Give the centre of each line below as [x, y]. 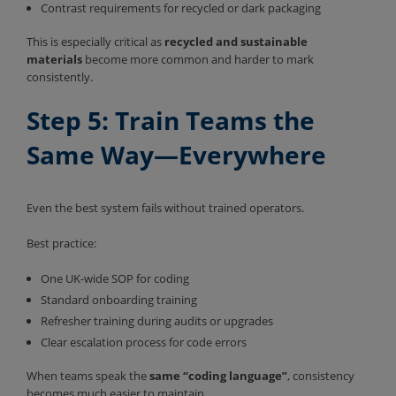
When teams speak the [88, 375]
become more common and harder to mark [198, 59]
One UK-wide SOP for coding [116, 278]
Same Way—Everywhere [176, 154]
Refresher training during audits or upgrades [158, 320]
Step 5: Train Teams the [171, 120]
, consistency [321, 375]
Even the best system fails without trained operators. [167, 207]
